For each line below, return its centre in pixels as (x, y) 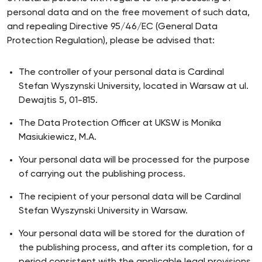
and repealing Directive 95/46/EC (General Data (112, 27)
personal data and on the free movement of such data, (128, 13)
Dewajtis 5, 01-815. (58, 101)
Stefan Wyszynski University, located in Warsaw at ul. (134, 87)
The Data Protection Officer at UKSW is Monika (120, 123)
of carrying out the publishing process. (102, 174)
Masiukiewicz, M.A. (58, 137)
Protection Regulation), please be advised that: (111, 41)
